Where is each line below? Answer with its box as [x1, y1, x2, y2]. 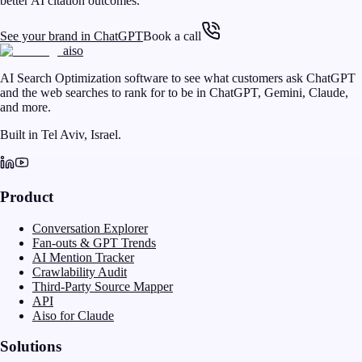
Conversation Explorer [32, 221, 148, 235]
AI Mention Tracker [32, 250, 134, 264]
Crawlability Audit [32, 264, 127, 279]
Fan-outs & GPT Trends [32, 235, 156, 250]
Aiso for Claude [32, 308, 114, 322]
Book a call [143, 29, 201, 44]
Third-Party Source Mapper [32, 279, 173, 293]
